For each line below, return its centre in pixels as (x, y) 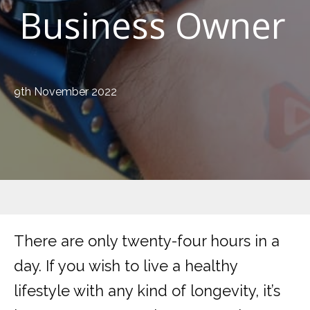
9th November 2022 (65, 92)
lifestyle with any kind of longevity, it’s (147, 291)
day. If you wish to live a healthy (126, 266)
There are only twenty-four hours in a (147, 241)
